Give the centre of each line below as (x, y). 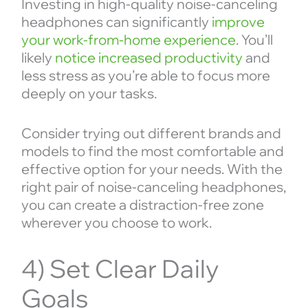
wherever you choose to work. (116, 223)
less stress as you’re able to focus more (145, 76)
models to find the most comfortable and (152, 151)
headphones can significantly (116, 22)
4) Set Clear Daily (120, 269)
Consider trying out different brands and (151, 133)
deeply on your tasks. (89, 93)
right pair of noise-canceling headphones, (153, 187)
